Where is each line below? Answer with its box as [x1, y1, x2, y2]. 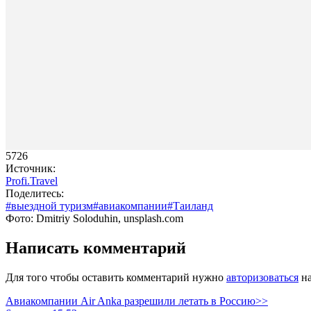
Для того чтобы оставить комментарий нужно [6, 271, 226, 283]
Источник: [6, 162, 56, 174]
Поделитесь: [6, 187, 64, 199]
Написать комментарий [6, 238, 186, 257]
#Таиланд [167, 199, 213, 212]
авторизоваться [226, 271, 299, 283]
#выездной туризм [6, 199, 93, 212]
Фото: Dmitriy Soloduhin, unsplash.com [6, 212, 183, 224]
